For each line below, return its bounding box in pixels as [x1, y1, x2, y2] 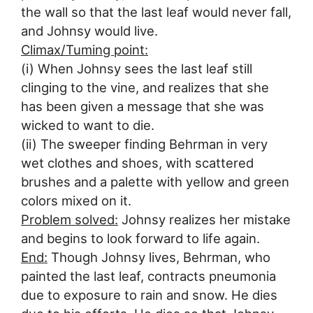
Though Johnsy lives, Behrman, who [48, 249, 270, 265]
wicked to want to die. [21, 117, 154, 133]
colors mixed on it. [21, 193, 131, 209]
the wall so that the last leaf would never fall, [21, 4, 291, 20]
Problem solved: [21, 212, 118, 228]
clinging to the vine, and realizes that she [21, 80, 269, 96]
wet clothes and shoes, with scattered [21, 155, 254, 171]
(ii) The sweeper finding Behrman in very [21, 136, 268, 152]
